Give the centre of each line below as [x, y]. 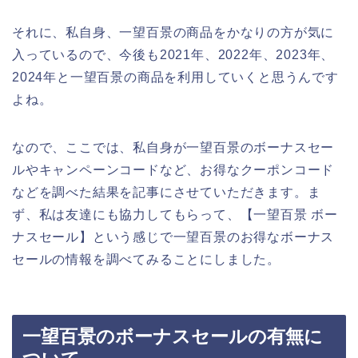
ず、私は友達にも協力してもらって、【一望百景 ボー [175, 215]
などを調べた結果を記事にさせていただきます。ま [167, 193]
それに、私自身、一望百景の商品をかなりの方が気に [173, 33]
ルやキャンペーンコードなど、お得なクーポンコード [173, 170]
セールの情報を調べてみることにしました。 [146, 260]
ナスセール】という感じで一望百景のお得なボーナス [173, 237]
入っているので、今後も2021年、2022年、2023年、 [173, 55]
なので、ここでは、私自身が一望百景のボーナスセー [173, 148]
